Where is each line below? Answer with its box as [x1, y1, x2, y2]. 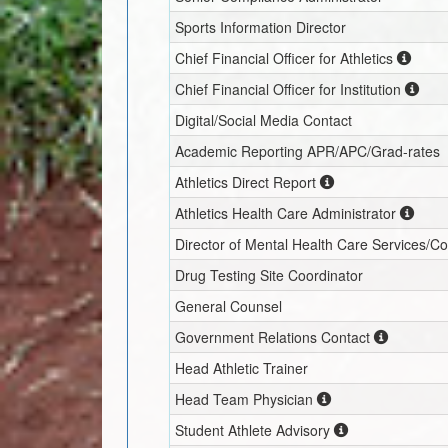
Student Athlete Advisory [175, 419, 331, 440]
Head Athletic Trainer [175, 357, 309, 378]
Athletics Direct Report [175, 171, 317, 192]
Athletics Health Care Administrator [175, 202, 397, 223]
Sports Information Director [175, 16, 347, 37]
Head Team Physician [175, 388, 314, 409]
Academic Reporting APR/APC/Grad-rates [175, 140, 441, 161]
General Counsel [175, 295, 283, 316]
